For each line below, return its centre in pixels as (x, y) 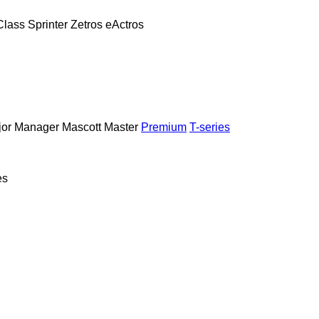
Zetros (87, 24)
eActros (125, 24)
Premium (164, 127)
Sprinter (48, 24)
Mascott (82, 127)
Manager (37, 127)
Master (121, 127)
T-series (210, 127)
